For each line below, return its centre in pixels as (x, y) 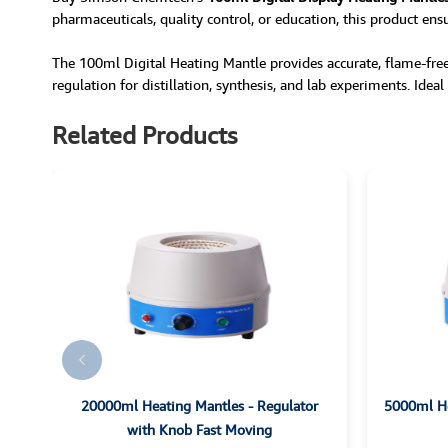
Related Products (144, 134)
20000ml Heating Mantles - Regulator (199, 405)
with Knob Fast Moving (199, 429)
